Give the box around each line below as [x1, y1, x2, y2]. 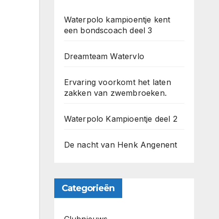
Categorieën [61, 183, 115, 194]
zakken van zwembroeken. [64, 88, 167, 98]
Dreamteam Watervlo [64, 51, 145, 61]
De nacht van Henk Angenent [64, 140, 177, 150]
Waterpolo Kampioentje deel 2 [64, 114, 178, 124]
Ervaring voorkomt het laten [64, 77, 171, 87]
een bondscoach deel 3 [64, 25, 153, 35]
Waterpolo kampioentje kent [64, 15, 171, 24]
